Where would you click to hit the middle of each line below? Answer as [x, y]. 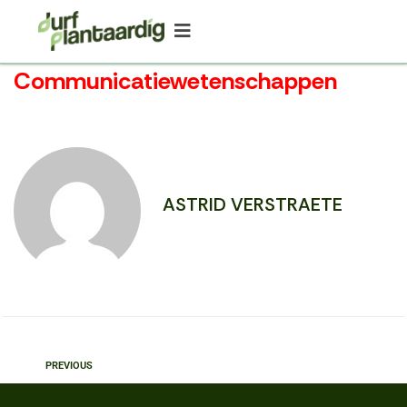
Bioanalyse [84, 392]
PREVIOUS [69, 365]
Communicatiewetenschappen [175, 80]
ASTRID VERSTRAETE [253, 204]
